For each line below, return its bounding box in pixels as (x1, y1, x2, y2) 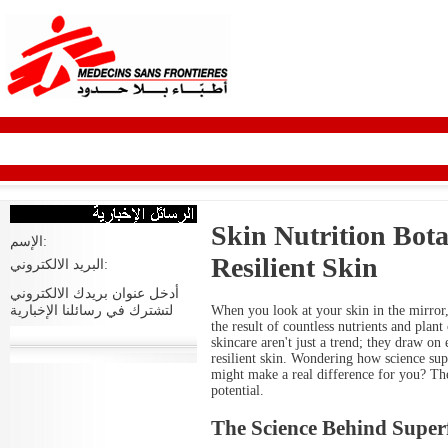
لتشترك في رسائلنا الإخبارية (9, 303, 173, 318)
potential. (211, 382, 264, 398)
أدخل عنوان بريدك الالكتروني (9, 286, 179, 301)
